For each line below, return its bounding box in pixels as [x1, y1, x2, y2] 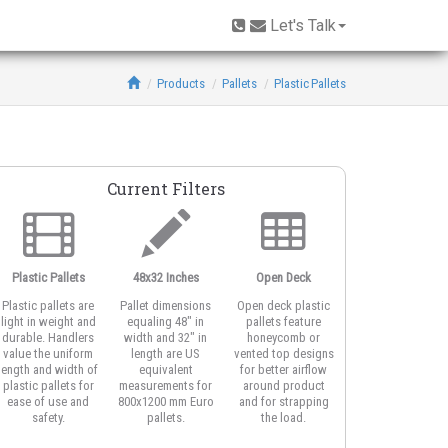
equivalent [138, 362, 193, 377]
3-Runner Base [364, 269, 438, 285]
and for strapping [238, 394, 329, 409]
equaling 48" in [127, 314, 205, 329]
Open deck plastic [237, 298, 331, 313]
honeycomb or [247, 330, 321, 345]
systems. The [367, 346, 435, 361]
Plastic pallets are [2, 298, 95, 313]
